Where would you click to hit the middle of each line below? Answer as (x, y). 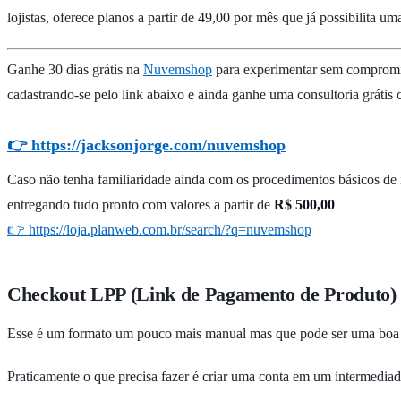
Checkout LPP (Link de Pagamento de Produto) (202, 294)
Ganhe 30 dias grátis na (75, 70)
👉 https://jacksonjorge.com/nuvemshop (146, 145)
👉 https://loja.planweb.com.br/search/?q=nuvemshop (159, 230)
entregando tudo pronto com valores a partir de (141, 205)
